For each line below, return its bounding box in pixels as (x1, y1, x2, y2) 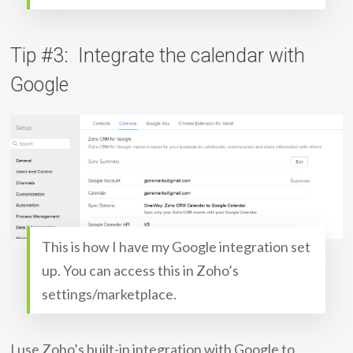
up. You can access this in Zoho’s (42, 261, 240, 279)
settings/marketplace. (42, 284, 177, 303)
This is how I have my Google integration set (42, 237, 311, 255)
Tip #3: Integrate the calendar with (10, 44, 306, 67)
